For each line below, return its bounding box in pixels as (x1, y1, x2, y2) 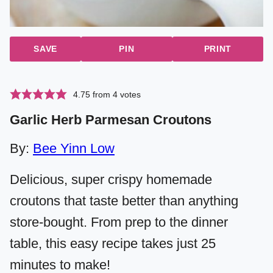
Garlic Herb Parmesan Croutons (10, 112, 211, 128)
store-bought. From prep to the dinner (10, 214, 228, 230)
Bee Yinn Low (33, 141, 115, 157)
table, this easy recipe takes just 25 (10, 236, 216, 252)
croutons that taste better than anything (10, 193, 238, 209)
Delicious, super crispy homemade (10, 172, 212, 188)
